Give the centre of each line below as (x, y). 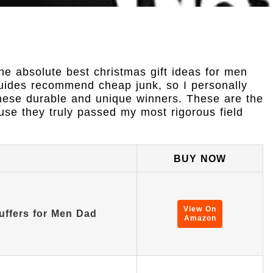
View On (200, 209)
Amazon (200, 218)
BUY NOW (200, 158)
